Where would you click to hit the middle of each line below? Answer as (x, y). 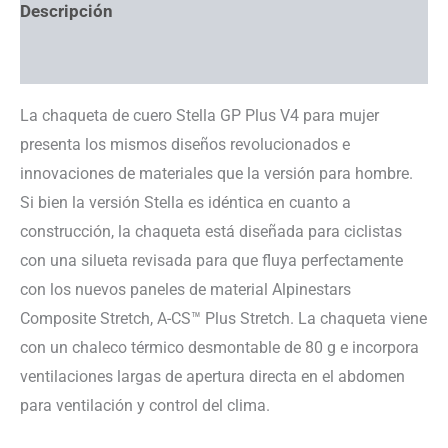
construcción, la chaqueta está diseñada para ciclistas (211, 231)
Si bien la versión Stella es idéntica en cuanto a (185, 202)
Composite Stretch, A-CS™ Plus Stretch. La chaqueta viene (223, 318)
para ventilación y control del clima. (145, 405)
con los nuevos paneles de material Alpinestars (185, 289)
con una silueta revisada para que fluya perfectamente (211, 260)
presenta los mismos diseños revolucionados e (185, 144)
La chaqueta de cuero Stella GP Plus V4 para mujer (199, 115)
